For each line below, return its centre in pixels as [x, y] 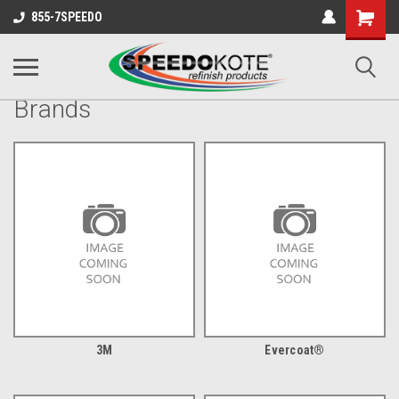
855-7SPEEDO [67, 17]
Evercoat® [295, 350]
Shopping [371, 14]
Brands [53, 109]
